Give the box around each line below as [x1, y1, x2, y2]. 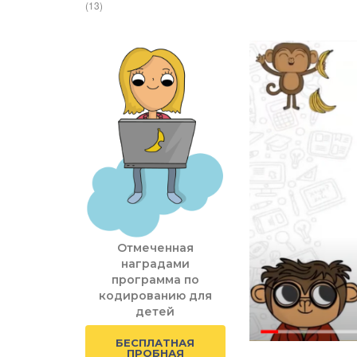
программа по [111, 273, 199, 288]
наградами [120, 257, 190, 272]
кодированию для [98, 288, 212, 304]
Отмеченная [116, 241, 194, 256]
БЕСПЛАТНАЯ [116, 336, 195, 350]
